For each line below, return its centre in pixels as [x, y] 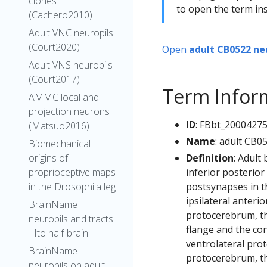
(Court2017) [54, 79]
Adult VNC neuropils [71, 33]
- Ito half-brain [58, 233]
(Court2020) [54, 47]
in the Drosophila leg [72, 187]
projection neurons [69, 111]
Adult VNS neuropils [71, 65]
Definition [210, 158]
